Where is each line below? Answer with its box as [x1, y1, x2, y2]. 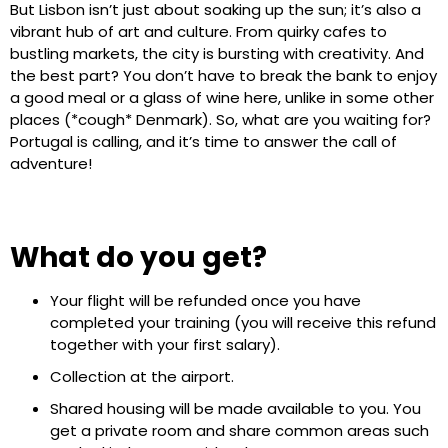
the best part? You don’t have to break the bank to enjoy [10, 64, 437, 86]
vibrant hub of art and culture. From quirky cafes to [10, 20, 387, 42]
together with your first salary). [50, 334, 280, 356]
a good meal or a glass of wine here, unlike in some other [10, 86, 434, 108]
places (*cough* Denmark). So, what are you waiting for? [10, 108, 431, 130]
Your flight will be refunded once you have [50, 290, 361, 312]
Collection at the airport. [50, 366, 234, 388]
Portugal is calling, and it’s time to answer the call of [10, 130, 397, 152]
